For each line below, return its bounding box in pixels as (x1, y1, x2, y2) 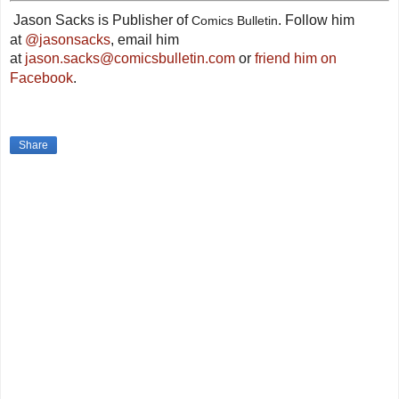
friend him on (255, 51, 337, 67)
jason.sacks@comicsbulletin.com (25, 51, 235, 67)
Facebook (10, 70, 73, 86)
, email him (110, 32, 179, 48)
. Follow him (278, 12, 354, 28)
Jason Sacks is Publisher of (13, 12, 191, 28)
